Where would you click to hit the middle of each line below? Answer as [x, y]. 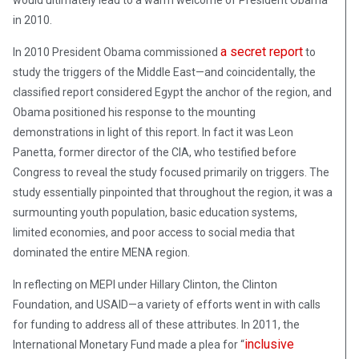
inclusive [269, 344]
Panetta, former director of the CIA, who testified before [155, 152]
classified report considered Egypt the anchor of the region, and [172, 92]
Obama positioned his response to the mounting [134, 112]
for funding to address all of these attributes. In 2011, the [156, 324]
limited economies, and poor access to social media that [154, 232]
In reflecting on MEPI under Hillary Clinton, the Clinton [145, 284]
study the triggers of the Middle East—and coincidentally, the [164, 72]
